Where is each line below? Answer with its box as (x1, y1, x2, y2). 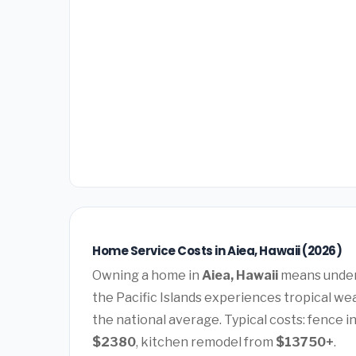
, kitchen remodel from (136, 334, 276, 350)
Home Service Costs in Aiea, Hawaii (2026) (92, 242, 342, 260)
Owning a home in (92, 267, 202, 283)
